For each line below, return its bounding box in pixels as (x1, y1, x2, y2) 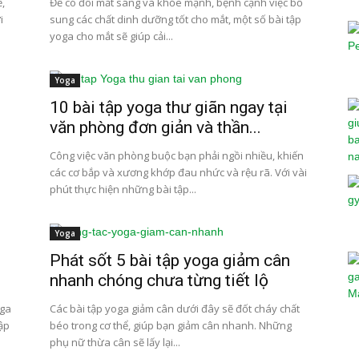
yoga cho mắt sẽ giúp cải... (50, 29, 173, 43)
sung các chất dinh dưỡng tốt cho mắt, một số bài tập (50, 12, 301, 26)
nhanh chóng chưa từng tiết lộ (50, 271, 268, 290)
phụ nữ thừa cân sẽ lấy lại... (50, 335, 180, 349)
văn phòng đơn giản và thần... (50, 118, 261, 137)
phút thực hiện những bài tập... (50, 182, 196, 196)
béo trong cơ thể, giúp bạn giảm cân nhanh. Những (50, 318, 292, 333)
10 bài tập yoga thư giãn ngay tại (50, 98, 288, 117)
